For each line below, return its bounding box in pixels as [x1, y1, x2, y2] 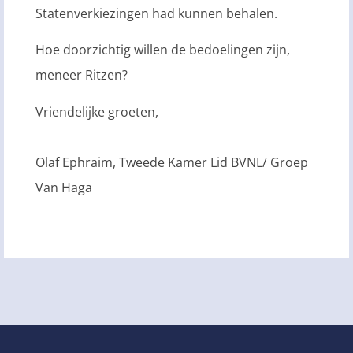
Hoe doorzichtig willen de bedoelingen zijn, [35, 41, 290, 59]
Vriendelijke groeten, [35, 102, 158, 121]
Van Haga [35, 178, 92, 196]
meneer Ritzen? [35, 66, 128, 84]
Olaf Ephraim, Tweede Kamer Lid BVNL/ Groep [35, 153, 308, 171]
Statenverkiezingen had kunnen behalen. [35, 4, 277, 22]
